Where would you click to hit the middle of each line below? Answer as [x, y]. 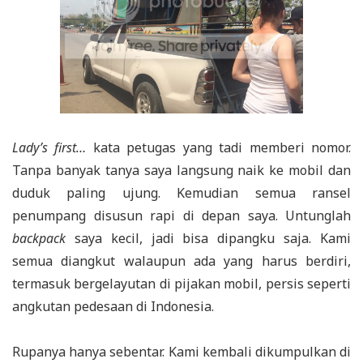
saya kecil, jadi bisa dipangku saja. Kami [208, 239]
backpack [39, 239]
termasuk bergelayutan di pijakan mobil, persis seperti [181, 284]
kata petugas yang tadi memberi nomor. [219, 148]
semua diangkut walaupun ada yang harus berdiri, [181, 261]
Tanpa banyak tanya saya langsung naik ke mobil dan [181, 171]
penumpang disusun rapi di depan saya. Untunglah [181, 216]
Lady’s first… [49, 148]
